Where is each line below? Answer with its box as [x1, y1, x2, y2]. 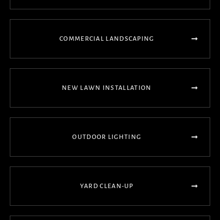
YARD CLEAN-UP [80, 183, 134, 190]
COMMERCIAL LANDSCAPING [59, 35, 154, 42]
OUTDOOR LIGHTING [72, 134, 141, 140]
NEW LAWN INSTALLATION [62, 84, 152, 91]
